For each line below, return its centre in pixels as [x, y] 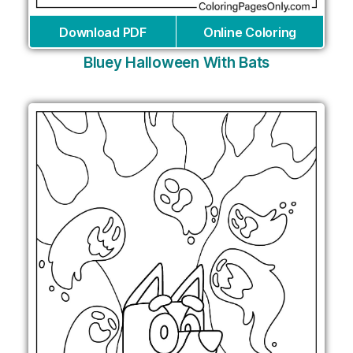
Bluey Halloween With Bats [176, 62]
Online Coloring [250, 32]
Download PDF [103, 32]
